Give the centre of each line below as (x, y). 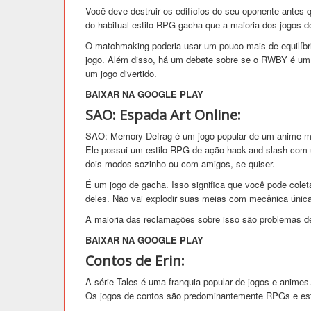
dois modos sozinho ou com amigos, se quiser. (180, 163)
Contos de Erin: (135, 260)
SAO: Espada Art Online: (163, 115)
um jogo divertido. (121, 73)
